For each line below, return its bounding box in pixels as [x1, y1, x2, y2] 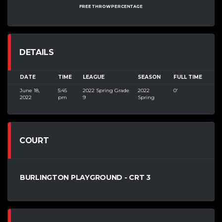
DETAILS [19, 48, 54, 57]
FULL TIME [173, 74, 202, 81]
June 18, [20, 87, 40, 94]
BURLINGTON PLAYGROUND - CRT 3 [20, 173, 151, 182]
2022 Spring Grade [82, 87, 129, 94]
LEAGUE [82, 74, 105, 81]
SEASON [137, 74, 161, 81]
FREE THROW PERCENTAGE [79, 4, 143, 9]
